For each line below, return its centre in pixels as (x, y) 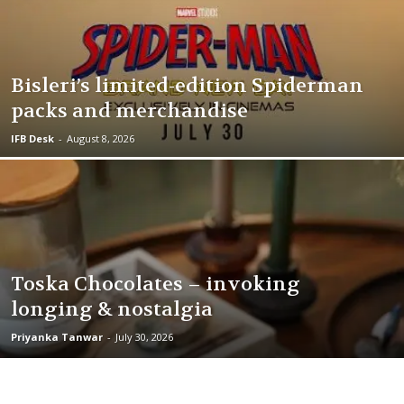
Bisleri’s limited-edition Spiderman (187, 86)
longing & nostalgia (112, 309)
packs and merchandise (129, 111)
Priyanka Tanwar (57, 337)
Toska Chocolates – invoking (156, 284)
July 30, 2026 (144, 337)
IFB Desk (32, 138)
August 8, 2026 (101, 138)
